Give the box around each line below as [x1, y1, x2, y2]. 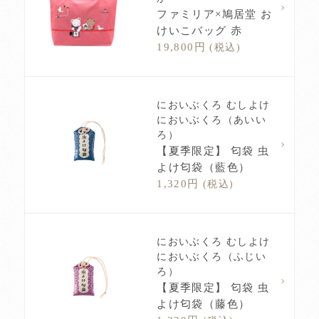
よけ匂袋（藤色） [157, 298, 251, 310]
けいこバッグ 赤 [157, 24, 243, 37]
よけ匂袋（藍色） [157, 161, 251, 174]
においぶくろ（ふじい [157, 251, 267, 263]
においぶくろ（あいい [157, 115, 267, 126]
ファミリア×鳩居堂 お [157, 8, 273, 21]
